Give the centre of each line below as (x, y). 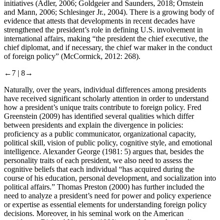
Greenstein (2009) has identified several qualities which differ (99, 116)
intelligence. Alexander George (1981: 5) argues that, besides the (104, 152)
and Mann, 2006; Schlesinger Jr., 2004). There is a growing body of (109, 12)
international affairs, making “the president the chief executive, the (106, 39)
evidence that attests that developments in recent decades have (99, 21)
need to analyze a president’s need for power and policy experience (108, 196)
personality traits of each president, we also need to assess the (98, 161)
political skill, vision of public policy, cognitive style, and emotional (108, 143)
